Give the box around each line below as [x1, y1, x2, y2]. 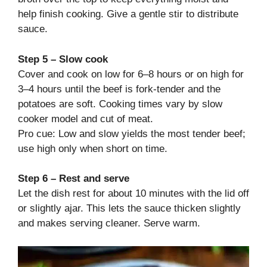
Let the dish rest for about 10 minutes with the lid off [18, 188, 249, 199]
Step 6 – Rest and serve [18, 173, 129, 184]
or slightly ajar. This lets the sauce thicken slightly [18, 203, 241, 214]
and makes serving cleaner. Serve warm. [18, 218, 200, 229]
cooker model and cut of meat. [18, 113, 153, 125]
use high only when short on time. [18, 142, 167, 154]
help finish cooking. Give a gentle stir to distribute [18, 8, 238, 20]
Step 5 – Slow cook [18, 53, 108, 65]
